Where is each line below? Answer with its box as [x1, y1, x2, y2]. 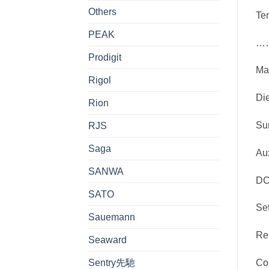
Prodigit [88, 52, 121, 62]
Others [88, 6, 116, 17]
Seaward [88, 234, 127, 245]
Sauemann [88, 211, 135, 222]
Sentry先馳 [88, 257, 135, 268]
